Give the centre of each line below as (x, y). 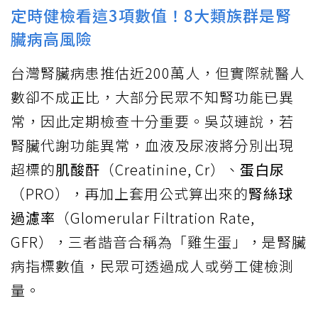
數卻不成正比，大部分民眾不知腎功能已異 (152, 97)
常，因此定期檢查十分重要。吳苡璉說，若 (152, 121)
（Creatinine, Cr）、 (170, 169)
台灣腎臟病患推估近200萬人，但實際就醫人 (158, 72)
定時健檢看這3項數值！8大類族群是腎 (151, 15)
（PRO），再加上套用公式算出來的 (130, 193)
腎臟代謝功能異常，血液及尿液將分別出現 (152, 145)
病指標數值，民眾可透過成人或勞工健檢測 (152, 265)
